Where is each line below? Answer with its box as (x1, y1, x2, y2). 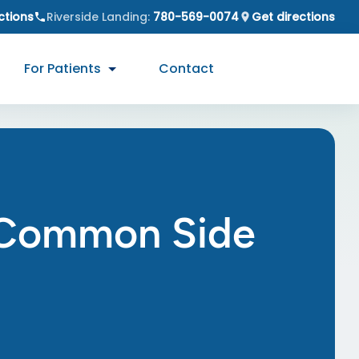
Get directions (252, 9, 335, 25)
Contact (159, 59, 215, 78)
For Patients (24, 59, 102, 78)
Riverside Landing (46, 9, 147, 25)
